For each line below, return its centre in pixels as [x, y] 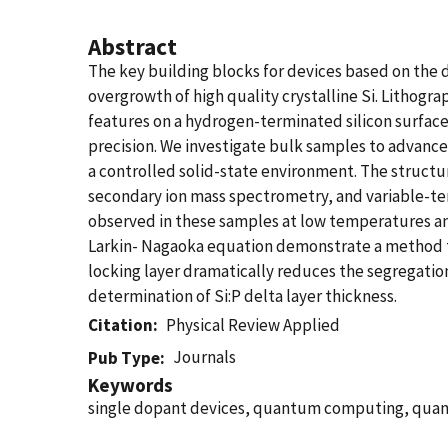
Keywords [130, 385]
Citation [120, 325]
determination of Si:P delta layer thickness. [242, 296]
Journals [205, 357]
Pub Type [124, 358]
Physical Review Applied [253, 325]
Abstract [132, 46]
